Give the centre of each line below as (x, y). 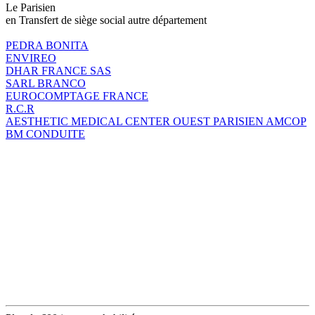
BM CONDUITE (45, 134)
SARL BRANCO (46, 83)
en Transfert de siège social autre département (106, 20)
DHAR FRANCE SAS (58, 70)
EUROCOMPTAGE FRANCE (77, 96)
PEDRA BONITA (47, 45)
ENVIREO (31, 58)
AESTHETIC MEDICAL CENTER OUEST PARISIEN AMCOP (156, 121)
